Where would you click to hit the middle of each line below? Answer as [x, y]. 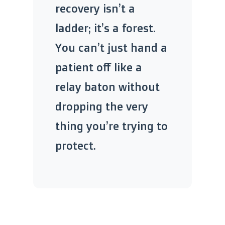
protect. [76, 145]
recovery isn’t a [95, 8]
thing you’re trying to [111, 126]
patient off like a [99, 67]
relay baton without [107, 86]
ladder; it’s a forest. [105, 28]
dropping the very [102, 106]
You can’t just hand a [111, 47]
